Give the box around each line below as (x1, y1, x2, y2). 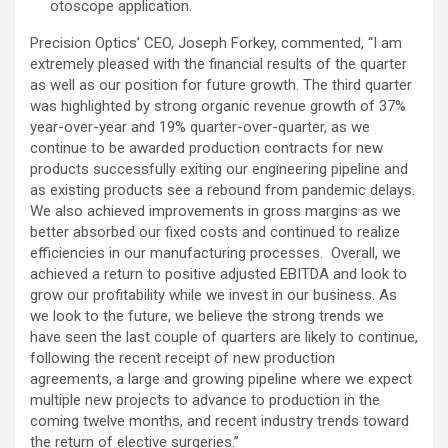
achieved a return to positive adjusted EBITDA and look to (30, 264, 407, 283)
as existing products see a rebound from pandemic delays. (30, 180, 415, 199)
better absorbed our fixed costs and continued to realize (30, 222, 400, 241)
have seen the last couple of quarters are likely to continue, (30, 327, 418, 346)
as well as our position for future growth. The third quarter (30, 75, 412, 94)
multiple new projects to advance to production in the (30, 390, 380, 409)
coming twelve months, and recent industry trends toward (30, 411, 409, 430)
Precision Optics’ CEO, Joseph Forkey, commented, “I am (30, 33, 402, 52)
